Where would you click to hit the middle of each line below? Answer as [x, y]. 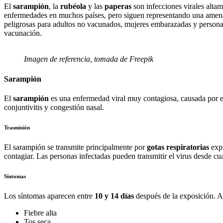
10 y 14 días [114, 196]
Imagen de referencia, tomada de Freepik [89, 59]
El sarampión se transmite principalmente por [75, 147]
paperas [118, 6]
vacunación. [23, 33]
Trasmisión [17, 127]
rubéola [73, 6]
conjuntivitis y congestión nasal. [54, 107]
